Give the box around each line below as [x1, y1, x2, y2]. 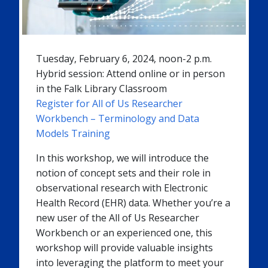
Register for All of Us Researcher [35, 97, 182, 111]
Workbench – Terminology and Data [35, 112, 199, 126]
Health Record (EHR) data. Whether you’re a [35, 196, 230, 210]
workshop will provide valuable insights [35, 241, 213, 255]
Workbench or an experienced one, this [35, 226, 212, 240]
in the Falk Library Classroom [35, 82, 167, 96]
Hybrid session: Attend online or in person [35, 67, 225, 81]
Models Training [35, 127, 110, 141]
